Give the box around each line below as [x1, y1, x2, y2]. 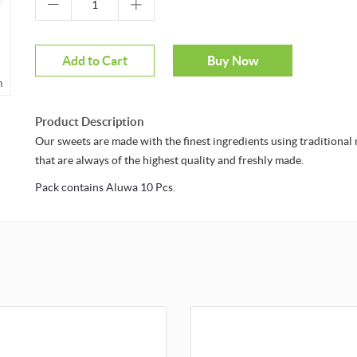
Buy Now [206, 53, 259, 69]
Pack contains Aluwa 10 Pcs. [35, 181, 175, 194]
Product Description [35, 115, 144, 129]
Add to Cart [62, 53, 127, 69]
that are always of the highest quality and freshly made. [35, 154, 304, 167]
